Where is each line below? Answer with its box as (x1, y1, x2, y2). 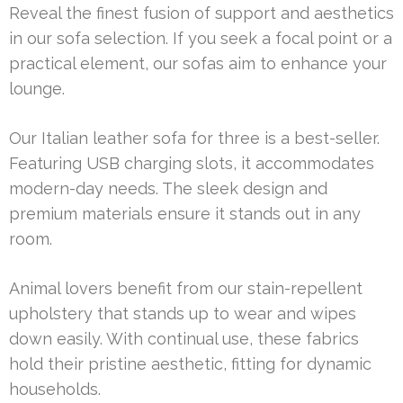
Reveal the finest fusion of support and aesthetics (9, 4, 394, 23)
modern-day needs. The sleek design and (9, 179, 327, 199)
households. (9, 380, 101, 399)
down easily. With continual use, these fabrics (9, 329, 359, 349)
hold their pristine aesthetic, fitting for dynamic (9, 354, 372, 374)
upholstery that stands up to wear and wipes (9, 304, 356, 324)
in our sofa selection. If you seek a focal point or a (9, 29, 392, 49)
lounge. (9, 79, 65, 99)
